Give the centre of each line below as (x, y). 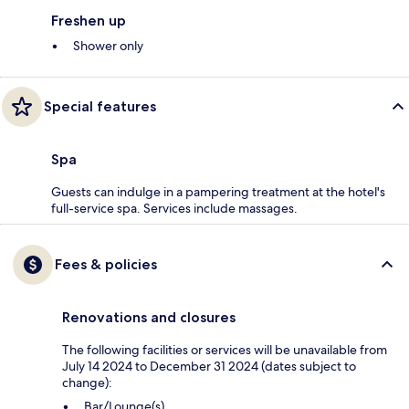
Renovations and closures (149, 318)
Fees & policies (106, 265)
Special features (100, 107)
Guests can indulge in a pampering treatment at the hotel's (218, 192)
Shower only (108, 46)
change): (87, 383)
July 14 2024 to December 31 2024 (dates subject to (209, 367)
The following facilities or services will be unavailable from (225, 350)
